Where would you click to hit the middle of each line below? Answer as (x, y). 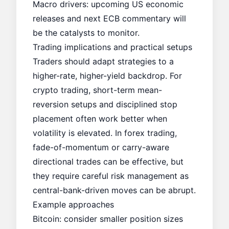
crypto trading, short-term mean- (97, 90)
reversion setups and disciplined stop (105, 104)
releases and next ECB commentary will (109, 18)
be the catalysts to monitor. (86, 33)
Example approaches (73, 204)
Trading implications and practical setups (112, 47)
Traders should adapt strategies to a (103, 61)
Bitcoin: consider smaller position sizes (108, 219)
